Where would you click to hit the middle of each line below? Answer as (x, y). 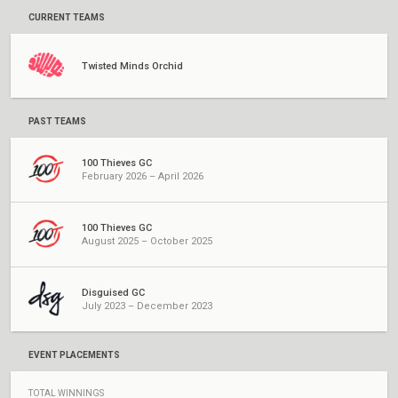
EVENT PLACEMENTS (74, 355)
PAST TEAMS (57, 121)
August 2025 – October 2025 (147, 241)
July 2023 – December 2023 (147, 306)
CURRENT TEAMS (67, 17)
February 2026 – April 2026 (143, 176)
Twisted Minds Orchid (132, 66)
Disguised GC (113, 293)
